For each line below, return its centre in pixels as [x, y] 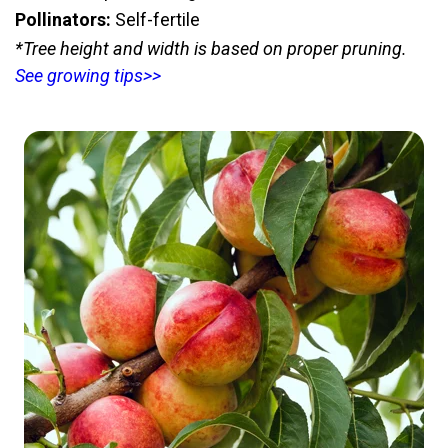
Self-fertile [155, 20]
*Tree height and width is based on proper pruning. [211, 49]
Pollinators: [63, 20]
